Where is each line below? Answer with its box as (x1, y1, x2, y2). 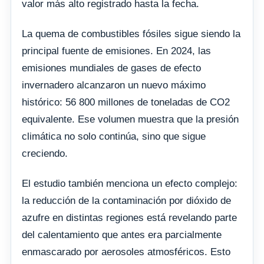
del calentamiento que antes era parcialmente (22, 229, 222, 240)
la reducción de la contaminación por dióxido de (22, 194, 231, 206)
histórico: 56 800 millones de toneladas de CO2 (22, 96, 230, 108)
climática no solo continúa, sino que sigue (22, 130, 206, 142)
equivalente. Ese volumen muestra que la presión (22, 113, 239, 125)
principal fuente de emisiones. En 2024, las (22, 45, 211, 57)
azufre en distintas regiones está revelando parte (22, 212, 237, 223)
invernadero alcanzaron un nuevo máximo (22, 79, 206, 91)
